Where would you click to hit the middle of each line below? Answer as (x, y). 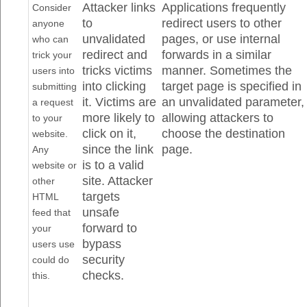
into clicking (114, 86)
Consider (52, 8)
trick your (52, 55)
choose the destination (224, 134)
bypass (102, 244)
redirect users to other (222, 23)
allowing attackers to (218, 118)
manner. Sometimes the (227, 71)
